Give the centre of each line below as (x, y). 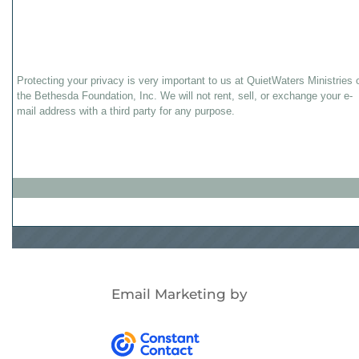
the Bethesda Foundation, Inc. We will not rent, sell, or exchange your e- (185, 96)
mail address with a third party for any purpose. (126, 111)
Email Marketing (169, 294)
